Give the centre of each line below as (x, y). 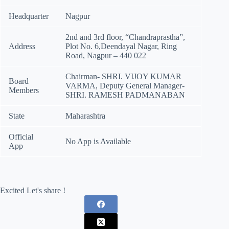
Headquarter (29, 16)
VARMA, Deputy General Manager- (125, 86)
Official (21, 137)
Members (24, 90)
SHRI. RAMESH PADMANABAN (125, 95)
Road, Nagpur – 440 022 (106, 56)
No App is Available (98, 142)
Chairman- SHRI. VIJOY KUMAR (123, 77)
